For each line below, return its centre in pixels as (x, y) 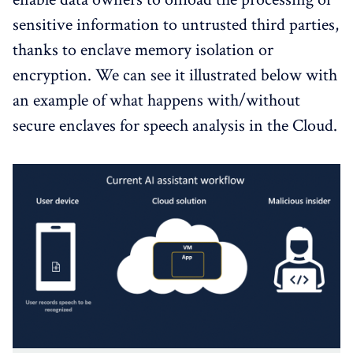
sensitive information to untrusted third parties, (176, 25)
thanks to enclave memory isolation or (143, 50)
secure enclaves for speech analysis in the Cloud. (175, 126)
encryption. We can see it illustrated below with (175, 76)
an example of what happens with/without (156, 101)
